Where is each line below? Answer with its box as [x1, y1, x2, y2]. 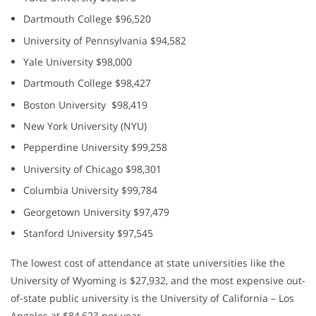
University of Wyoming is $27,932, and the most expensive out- [11, 274, 305, 288]
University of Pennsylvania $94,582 [23, 33, 187, 47]
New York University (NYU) [23, 119, 147, 133]
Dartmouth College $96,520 [23, 12, 152, 26]
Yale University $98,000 [23, 54, 133, 68]
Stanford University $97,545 [23, 226, 154, 241]
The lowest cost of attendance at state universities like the [11, 256, 285, 270]
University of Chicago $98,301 [23, 162, 162, 176]
